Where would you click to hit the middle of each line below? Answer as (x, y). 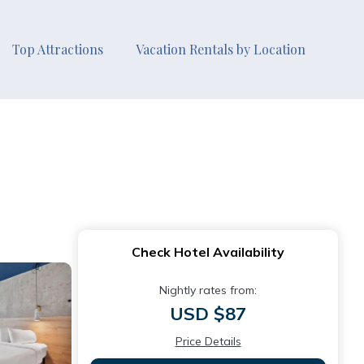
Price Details (208, 341)
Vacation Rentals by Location (221, 49)
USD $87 (208, 314)
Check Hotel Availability (208, 252)
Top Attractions (58, 49)
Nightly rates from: (208, 290)
